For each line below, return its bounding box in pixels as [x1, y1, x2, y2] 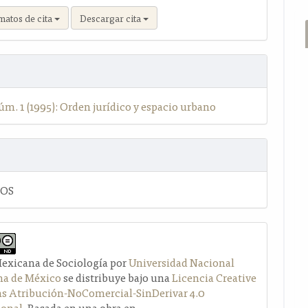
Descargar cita [80, 10, 144, 25]
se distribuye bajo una [61, 267, 173, 286]
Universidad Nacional [129, 252, 235, 271]
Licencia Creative [172, 267, 257, 286]
